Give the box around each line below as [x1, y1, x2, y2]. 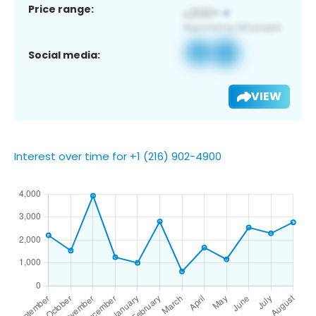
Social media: [28, 47, 100, 62]
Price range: [28, 1, 94, 16]
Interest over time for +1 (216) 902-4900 [14, 148, 221, 164]
